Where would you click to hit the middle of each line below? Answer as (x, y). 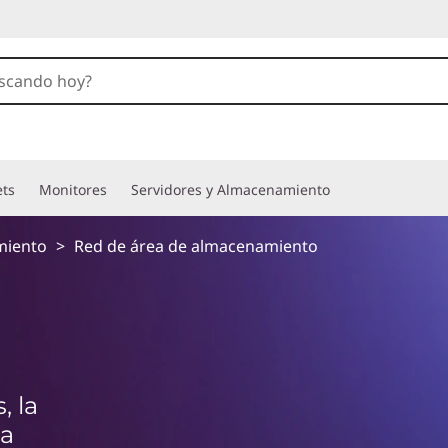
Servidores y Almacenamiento (230, 189)
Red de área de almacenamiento (196, 246)
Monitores (73, 189)
